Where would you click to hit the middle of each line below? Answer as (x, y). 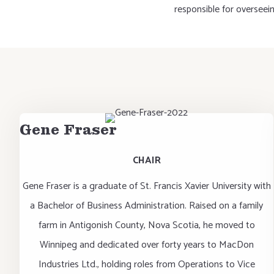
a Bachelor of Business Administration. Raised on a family (147, 206)
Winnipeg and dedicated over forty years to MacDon (146, 245)
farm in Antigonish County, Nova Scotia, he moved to (146, 225)
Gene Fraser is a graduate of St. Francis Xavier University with (146, 186)
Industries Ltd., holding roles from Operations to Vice (146, 265)
